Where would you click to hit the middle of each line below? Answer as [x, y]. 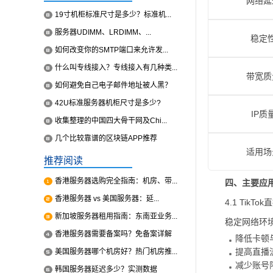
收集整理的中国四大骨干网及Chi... [111, 121]
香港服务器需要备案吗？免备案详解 [113, 234]
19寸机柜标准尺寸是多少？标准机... [113, 15]
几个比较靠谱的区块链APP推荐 [106, 138]
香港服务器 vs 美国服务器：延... [107, 199]
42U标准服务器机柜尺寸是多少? [108, 103]
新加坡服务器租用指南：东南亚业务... [116, 216]
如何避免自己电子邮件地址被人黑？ [113, 85]
